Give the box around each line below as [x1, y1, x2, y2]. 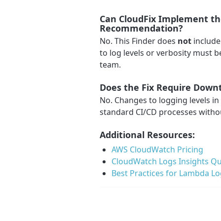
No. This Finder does [100, 36, 178, 47]
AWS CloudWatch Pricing [111, 144, 203, 155]
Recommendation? [100, 22, 183, 35]
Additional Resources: [100, 129, 195, 141]
